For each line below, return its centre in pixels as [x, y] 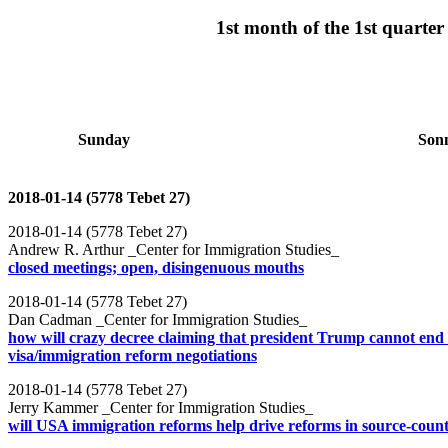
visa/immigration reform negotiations [132, 355]
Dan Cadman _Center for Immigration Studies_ [157, 319]
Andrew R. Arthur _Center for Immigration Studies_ [173, 249]
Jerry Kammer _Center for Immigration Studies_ [160, 407]
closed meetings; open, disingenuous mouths [156, 267]
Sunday [103, 139]
